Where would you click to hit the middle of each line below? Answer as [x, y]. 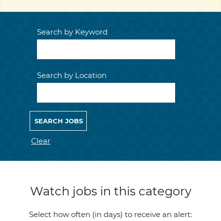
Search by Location [72, 75]
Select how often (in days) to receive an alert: [110, 214]
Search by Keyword [72, 32]
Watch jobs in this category [110, 191]
